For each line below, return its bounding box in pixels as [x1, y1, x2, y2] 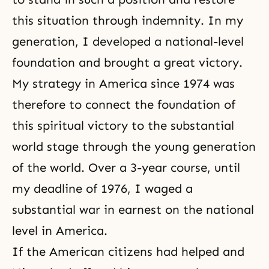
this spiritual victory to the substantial [12, 118, 234, 133]
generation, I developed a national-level [12, 34, 244, 49]
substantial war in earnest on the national [12, 202, 254, 217]
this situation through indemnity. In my [12, 13, 243, 28]
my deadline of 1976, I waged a [12, 181, 193, 196]
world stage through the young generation [12, 139, 256, 154]
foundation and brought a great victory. [12, 55, 243, 70]
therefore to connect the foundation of [12, 97, 235, 112]
